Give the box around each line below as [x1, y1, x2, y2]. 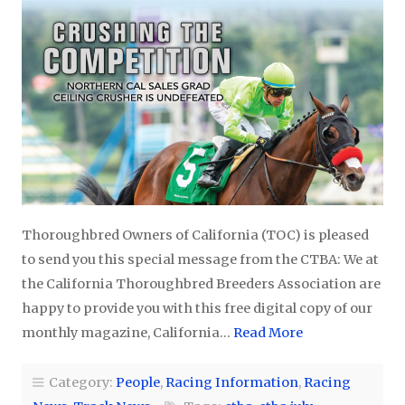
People [116, 373, 160, 391]
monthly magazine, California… [22, 324, 233, 341]
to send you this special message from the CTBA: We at [22, 250, 379, 268]
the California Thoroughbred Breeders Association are [22, 275, 381, 292]
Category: [43, 373, 116, 391]
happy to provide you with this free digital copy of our [22, 299, 372, 316]
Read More [233, 324, 303, 341]
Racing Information [165, 373, 298, 391]
